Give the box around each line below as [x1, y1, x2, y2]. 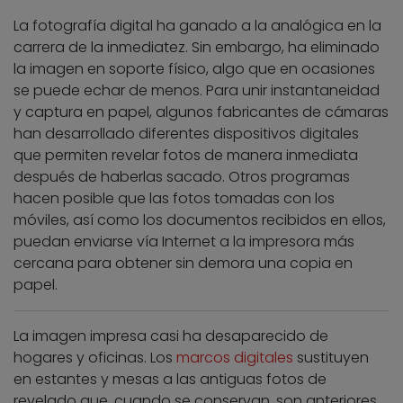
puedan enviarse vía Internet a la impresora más [13, 231, 354, 253]
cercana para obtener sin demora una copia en [13, 253, 353, 274]
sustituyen [293, 347, 369, 369]
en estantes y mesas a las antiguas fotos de [13, 369, 327, 390]
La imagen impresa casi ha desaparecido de [13, 326, 328, 347]
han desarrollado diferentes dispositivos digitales [13, 123, 359, 145]
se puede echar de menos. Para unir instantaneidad [13, 80, 380, 102]
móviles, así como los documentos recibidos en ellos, [13, 210, 386, 231]
